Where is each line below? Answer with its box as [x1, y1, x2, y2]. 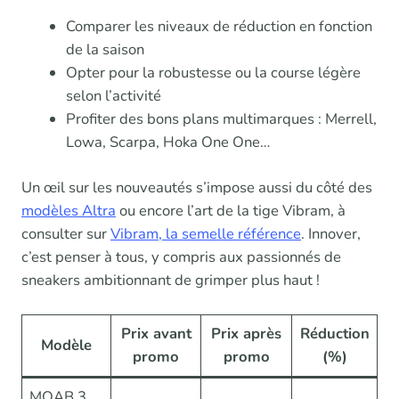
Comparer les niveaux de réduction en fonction [65, 16, 372, 37]
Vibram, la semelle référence [110, 224, 301, 245]
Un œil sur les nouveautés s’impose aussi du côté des [21, 177, 372, 199]
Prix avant [120, 323, 191, 345]
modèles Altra [21, 200, 116, 222]
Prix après [211, 323, 281, 345]
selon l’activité [65, 85, 161, 107]
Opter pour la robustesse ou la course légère [65, 62, 361, 84]
